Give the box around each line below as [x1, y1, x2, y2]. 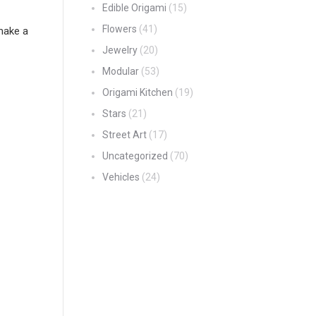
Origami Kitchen [102, 87, 173, 98]
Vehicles [102, 171, 140, 183]
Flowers [102, 23, 137, 35]
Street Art [102, 129, 147, 140]
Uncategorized [102, 150, 168, 162]
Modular [102, 66, 139, 77]
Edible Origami [102, 2, 166, 13]
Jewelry [102, 44, 138, 56]
